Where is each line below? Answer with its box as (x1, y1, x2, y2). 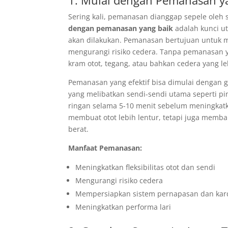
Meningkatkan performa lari (75, 202, 172, 212)
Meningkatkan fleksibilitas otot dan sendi (75, 162, 216, 173)
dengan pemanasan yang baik (68, 23, 174, 34)
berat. (68, 124, 89, 134)
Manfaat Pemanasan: (68, 143, 142, 153)
